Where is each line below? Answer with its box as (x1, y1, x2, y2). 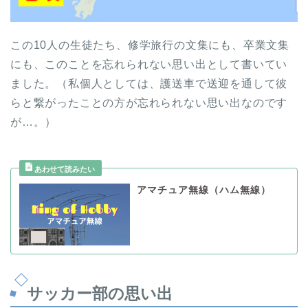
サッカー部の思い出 (27, 285, 173, 303)
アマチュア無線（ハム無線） (136, 184, 271, 195)
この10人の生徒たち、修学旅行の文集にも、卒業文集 (10, 38, 289, 51)
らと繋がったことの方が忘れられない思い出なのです (10, 96, 288, 109)
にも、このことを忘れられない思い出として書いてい (10, 58, 288, 70)
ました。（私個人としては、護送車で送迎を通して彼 (10, 77, 288, 89)
